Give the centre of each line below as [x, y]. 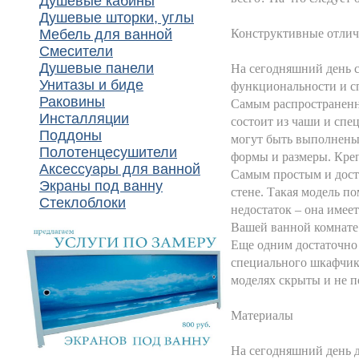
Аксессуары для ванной [120, 169]
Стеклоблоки [83, 203]
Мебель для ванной [106, 34]
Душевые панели [97, 68]
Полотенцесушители [108, 152]
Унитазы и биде [91, 85]
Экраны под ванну [101, 186]
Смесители [76, 51]
